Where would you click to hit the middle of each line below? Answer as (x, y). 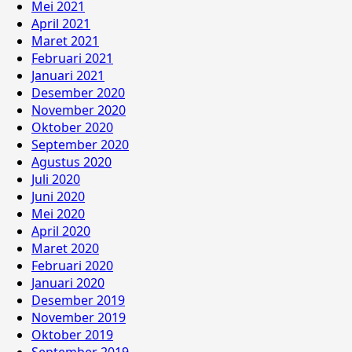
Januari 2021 (68, 75)
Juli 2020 (56, 179)
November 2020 (79, 110)
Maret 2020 (65, 248)
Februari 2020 (72, 265)
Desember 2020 (78, 92)
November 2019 (79, 317)
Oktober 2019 (72, 334)
